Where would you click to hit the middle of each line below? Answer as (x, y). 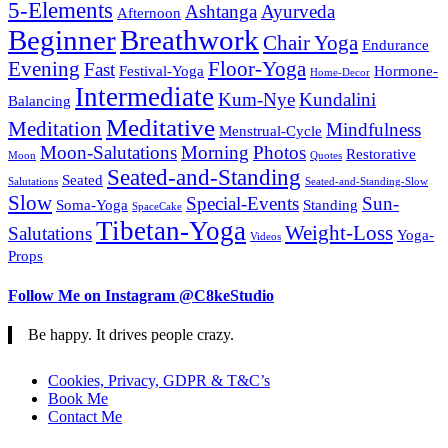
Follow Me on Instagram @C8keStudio (141, 295)
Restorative (381, 154)
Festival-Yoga (161, 71)
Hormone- (406, 71)
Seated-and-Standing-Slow (366, 182)
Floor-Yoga (257, 69)
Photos (279, 153)
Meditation (55, 129)
